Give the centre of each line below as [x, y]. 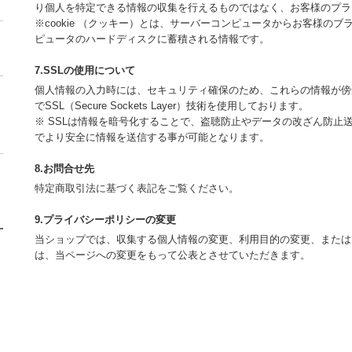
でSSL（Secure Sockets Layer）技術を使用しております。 [172, 106]
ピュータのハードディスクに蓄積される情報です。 [152, 39]
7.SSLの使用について [85, 71]
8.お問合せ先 [64, 169]
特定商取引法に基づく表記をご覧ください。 [137, 189]
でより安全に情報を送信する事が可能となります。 [152, 137]
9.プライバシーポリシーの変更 [105, 220]
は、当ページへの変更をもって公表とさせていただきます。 [172, 255]
